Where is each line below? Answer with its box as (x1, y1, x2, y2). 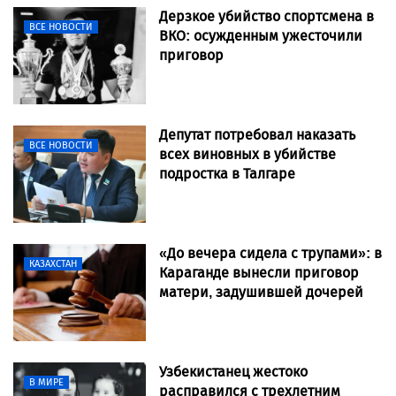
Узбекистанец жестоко (159, 363, 308, 381)
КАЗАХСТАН (29, 258, 77, 270)
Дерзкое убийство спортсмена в (159, 8, 374, 26)
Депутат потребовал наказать (159, 126, 355, 144)
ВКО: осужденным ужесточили (159, 27, 362, 45)
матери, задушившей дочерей (159, 284, 363, 301)
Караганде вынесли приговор (159, 264, 359, 282)
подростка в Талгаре (159, 165, 295, 183)
